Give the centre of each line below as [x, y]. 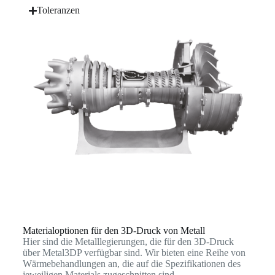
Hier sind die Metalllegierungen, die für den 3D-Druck [128, 242]
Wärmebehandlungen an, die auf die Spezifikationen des [131, 264]
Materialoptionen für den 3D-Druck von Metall [114, 231]
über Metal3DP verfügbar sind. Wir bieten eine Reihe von [134, 253]
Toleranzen [58, 10]
